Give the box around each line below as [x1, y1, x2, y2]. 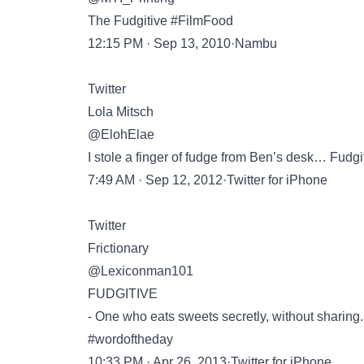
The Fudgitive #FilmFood [88, 14, 233, 28]
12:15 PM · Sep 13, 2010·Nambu [88, 37, 277, 50]
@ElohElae [88, 128, 154, 141]
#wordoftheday [88, 332, 173, 346]
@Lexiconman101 [88, 264, 193, 278]
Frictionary [88, 241, 149, 255]
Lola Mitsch [88, 105, 154, 119]
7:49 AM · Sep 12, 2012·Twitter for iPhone [88, 173, 327, 187]
